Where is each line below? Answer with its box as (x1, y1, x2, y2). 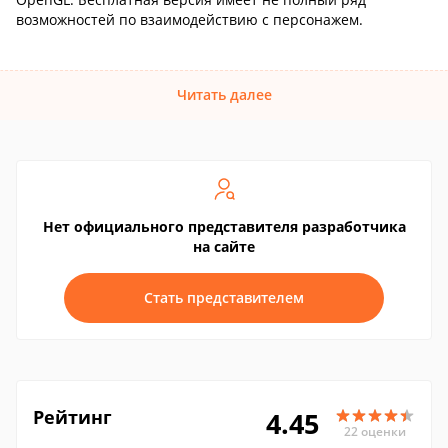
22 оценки (344, 422, 406, 440)
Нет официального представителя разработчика (42, 217, 406, 236)
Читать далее (176, 85, 272, 104)
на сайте (193, 237, 255, 256)
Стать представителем (144, 288, 304, 307)
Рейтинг (33, 405, 112, 429)
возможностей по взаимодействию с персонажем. (16, 10, 363, 29)
